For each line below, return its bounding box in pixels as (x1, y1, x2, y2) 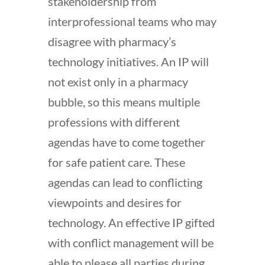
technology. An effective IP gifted (47, 215, 215, 230)
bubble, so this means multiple (47, 94, 200, 109)
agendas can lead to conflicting (47, 174, 202, 189)
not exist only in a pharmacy (47, 74, 188, 89)
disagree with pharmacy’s (47, 34, 176, 49)
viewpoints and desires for (47, 195, 182, 209)
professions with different (47, 114, 180, 129)
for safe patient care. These (47, 154, 185, 169)
